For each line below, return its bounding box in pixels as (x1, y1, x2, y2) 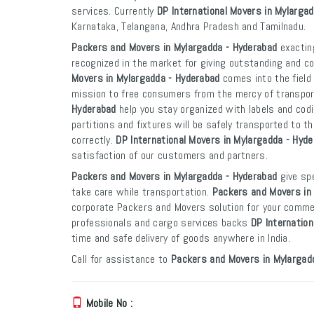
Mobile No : (86, 296, 132, 310)
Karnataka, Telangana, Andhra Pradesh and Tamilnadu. (71, 19, 306, 34)
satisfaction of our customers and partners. (71, 148, 268, 163)
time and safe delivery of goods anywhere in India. (71, 231, 290, 245)
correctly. (71, 132, 116, 147)
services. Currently (71, 4, 158, 18)
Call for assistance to (71, 252, 171, 266)
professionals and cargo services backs (71, 215, 251, 230)
